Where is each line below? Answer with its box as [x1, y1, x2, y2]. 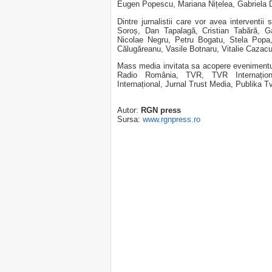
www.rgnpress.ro [143, 115, 200, 124]
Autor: [117, 106, 141, 115]
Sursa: [117, 115, 143, 124]
